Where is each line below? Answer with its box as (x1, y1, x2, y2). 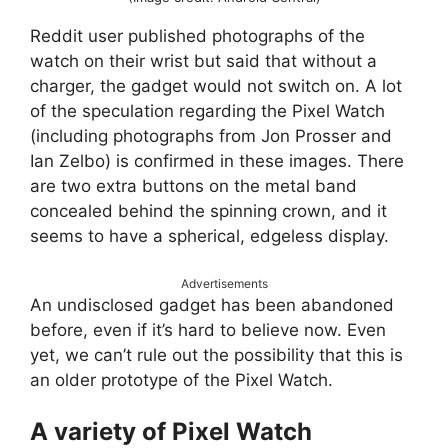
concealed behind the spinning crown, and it (30, 201, 387, 222)
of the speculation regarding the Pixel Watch (30, 101, 385, 122)
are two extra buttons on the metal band (30, 176, 357, 197)
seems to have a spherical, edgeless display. (30, 226, 389, 247)
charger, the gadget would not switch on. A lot (30, 76, 402, 97)
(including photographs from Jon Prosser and (30, 126, 392, 147)
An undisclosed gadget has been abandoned (30, 294, 394, 315)
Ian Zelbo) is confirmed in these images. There (30, 151, 404, 172)
